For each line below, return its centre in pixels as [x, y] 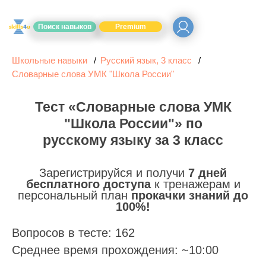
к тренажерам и [195, 184]
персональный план [75, 195]
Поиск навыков [65, 27]
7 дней [208, 173]
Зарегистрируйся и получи [114, 173]
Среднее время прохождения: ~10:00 [115, 250]
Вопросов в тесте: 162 [73, 233]
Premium [131, 27]
